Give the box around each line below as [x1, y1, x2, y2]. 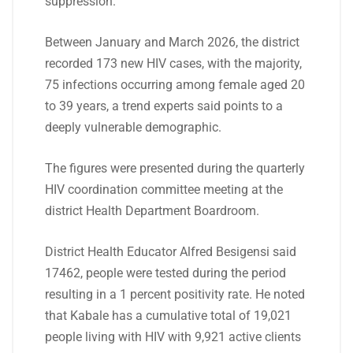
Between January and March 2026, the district [45, 35, 299, 50]
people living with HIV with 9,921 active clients [45, 329, 301, 344]
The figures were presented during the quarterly [45, 161, 305, 176]
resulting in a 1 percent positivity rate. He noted [45, 287, 305, 302]
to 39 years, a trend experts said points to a [45, 98, 283, 113]
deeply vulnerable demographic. [45, 120, 221, 135]
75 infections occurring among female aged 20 [45, 77, 305, 92]
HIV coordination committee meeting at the [45, 182, 283, 197]
